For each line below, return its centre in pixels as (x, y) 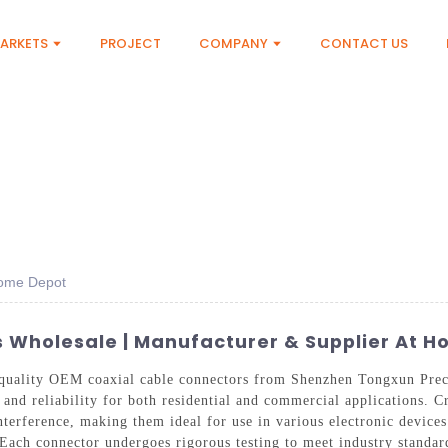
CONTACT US (364, 43)
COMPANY (234, 43)
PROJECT (131, 43)
